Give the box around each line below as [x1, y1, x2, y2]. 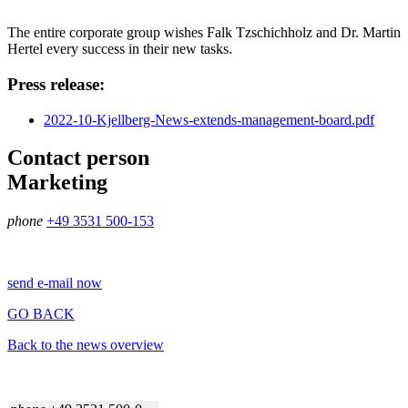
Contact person [7, 146, 149, 170]
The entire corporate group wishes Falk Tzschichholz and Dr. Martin [7, 25, 401, 41]
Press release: [7, 74, 105, 94]
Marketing [7, 170, 107, 195]
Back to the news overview [7, 337, 164, 353]
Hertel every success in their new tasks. [7, 41, 232, 57]
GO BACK [7, 306, 75, 322]
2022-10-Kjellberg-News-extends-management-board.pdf [44, 111, 374, 127]
